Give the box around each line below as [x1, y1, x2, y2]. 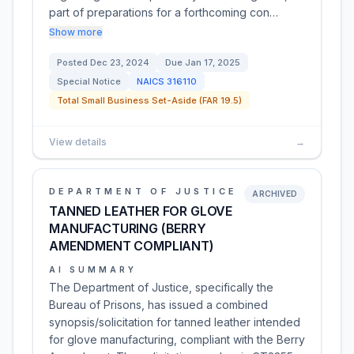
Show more [49, 26, 103, 38]
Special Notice [57, 76, 121, 87]
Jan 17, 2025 [185, 57, 240, 68]
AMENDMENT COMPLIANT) [49, 238, 214, 254]
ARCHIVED [252, 189, 297, 198]
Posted [57, 57, 90, 68]
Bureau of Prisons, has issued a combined [49, 298, 268, 311]
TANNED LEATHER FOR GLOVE [49, 203, 233, 219]
